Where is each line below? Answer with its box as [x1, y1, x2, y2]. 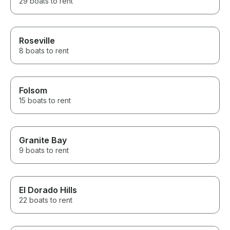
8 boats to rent [19, 46, 69, 55]
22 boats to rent [19, 196, 72, 205]
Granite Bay [19, 135, 67, 146]
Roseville [19, 35, 55, 46]
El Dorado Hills [19, 185, 77, 196]
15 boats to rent [19, 96, 71, 105]
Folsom [19, 85, 47, 96]
